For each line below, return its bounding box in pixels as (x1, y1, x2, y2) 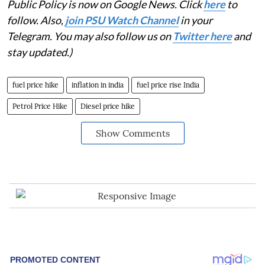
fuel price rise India (137, 80, 199, 89)
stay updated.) (7, 45, 72, 59)
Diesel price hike (80, 101, 135, 111)
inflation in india (72, 80, 124, 89)
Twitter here (173, 29, 232, 43)
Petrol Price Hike (12, 101, 67, 111)
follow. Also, (7, 13, 65, 27)
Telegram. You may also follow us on (7, 29, 173, 43)
